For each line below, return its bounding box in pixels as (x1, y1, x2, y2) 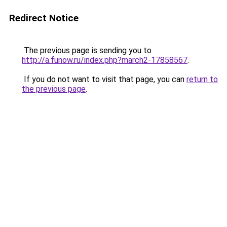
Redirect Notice (9, 12, 79, 24)
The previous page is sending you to (22, 46, 152, 55)
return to (186, 74, 218, 84)
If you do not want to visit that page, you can (22, 74, 186, 84)
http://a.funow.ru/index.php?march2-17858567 (22, 55, 187, 65)
